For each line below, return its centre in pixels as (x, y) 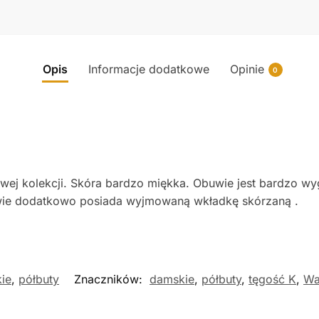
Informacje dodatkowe (148, 69)
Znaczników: (110, 279)
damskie (172, 279)
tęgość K (272, 279)
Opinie (247, 69)
